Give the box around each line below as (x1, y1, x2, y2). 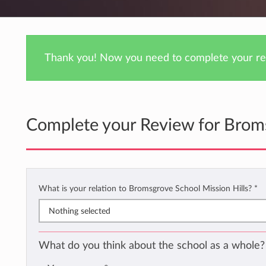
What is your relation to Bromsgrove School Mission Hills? (39, 184, 254, 194)
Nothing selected (49, 207, 110, 216)
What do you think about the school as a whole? (39, 240, 265, 251)
